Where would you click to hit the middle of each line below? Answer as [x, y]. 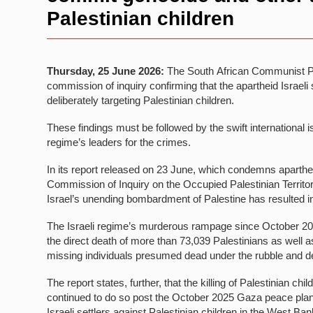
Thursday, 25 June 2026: [106, 71]
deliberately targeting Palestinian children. [141, 100]
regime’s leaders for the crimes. [119, 142]
